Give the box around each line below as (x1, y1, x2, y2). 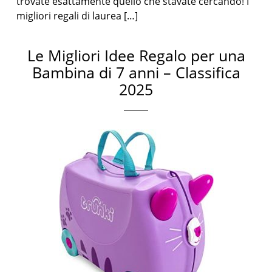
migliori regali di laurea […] (16, 9, 138, 22)
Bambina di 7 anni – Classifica (32, 62, 240, 83)
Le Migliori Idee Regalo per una (27, 45, 245, 66)
